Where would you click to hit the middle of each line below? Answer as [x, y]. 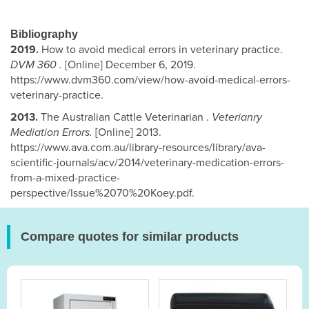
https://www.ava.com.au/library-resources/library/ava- [138, 148]
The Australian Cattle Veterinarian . [125, 118]
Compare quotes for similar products [130, 237]
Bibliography [44, 34]
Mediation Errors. [53, 133]
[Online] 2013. [128, 133]
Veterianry [237, 118]
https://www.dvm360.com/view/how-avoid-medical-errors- [150, 80]
